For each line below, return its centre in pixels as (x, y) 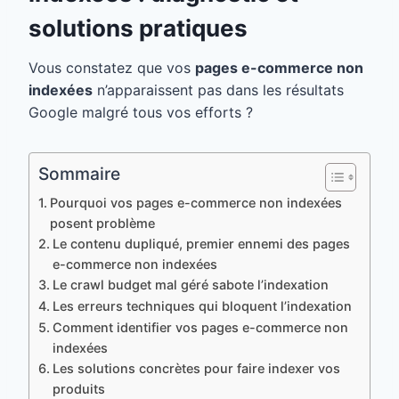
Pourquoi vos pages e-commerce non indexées (195, 202)
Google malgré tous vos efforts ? (141, 112)
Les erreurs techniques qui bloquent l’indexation (202, 305)
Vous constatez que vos (112, 67)
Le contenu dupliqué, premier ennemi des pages (201, 243)
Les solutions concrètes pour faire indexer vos (196, 368)
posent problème (102, 223)
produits (78, 388)
